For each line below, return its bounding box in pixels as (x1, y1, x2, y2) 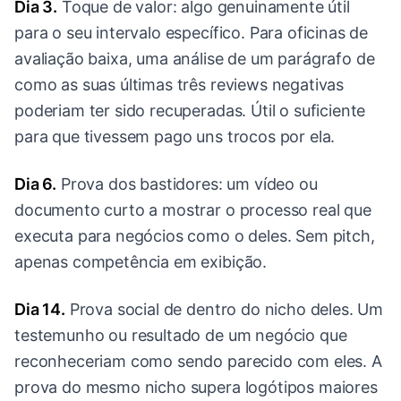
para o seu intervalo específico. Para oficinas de (14, 23, 369, 43)
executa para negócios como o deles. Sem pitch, (14, 226, 375, 246)
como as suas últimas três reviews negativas (14, 75, 345, 95)
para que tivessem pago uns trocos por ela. (14, 127, 336, 147)
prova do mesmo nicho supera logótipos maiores (14, 378, 378, 397)
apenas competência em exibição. (14, 252, 268, 272)
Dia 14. (14, 300, 65, 320)
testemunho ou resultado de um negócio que (14, 326, 347, 346)
